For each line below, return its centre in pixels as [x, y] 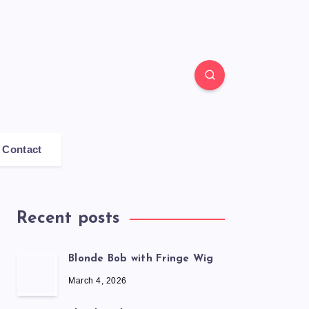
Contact [22, 150]
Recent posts [68, 219]
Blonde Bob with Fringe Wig [141, 259]
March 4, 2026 [98, 280]
